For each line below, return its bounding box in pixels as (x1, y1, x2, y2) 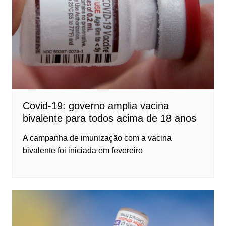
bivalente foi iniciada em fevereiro (22, 146, 143, 155)
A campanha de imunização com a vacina (22, 133, 172, 142)
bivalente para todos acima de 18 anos (22, 112, 196, 124)
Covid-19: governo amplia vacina (22, 100, 169, 111)
